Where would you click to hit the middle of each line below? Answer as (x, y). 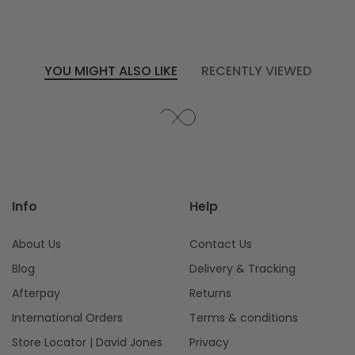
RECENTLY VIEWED (256, 71)
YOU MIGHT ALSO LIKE (111, 71)
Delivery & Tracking (242, 269)
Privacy (209, 343)
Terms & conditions (244, 318)
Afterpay (36, 294)
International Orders (67, 318)
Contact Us (221, 244)
